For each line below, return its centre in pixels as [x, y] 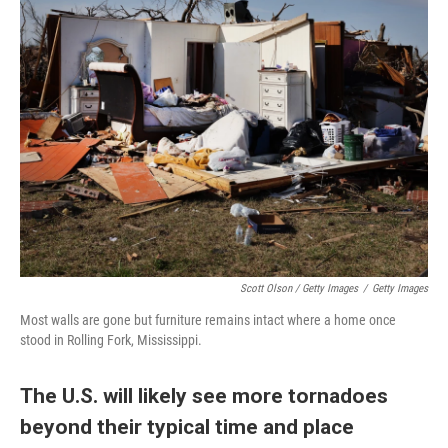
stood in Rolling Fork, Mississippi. [111, 340]
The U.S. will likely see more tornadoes [204, 395]
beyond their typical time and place [187, 426]
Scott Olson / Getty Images [299, 288]
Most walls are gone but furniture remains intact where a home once [208, 320]
